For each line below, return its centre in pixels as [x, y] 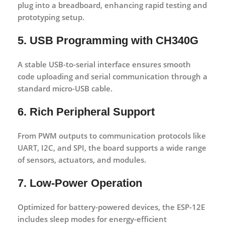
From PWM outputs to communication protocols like [112, 135]
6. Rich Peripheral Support [86, 111]
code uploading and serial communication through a [113, 76]
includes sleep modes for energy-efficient [92, 219]
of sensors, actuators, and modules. [82, 159]
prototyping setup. [51, 17]
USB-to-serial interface [89, 64]
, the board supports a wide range [145, 147]
